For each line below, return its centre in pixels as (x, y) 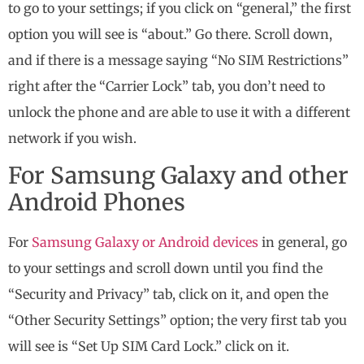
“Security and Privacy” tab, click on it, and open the (168, 294)
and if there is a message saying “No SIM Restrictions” (178, 60)
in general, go (304, 242)
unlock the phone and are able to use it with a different (179, 112)
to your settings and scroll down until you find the (165, 268)
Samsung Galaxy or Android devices (147, 242)
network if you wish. (72, 138)
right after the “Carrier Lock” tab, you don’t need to (167, 86)
